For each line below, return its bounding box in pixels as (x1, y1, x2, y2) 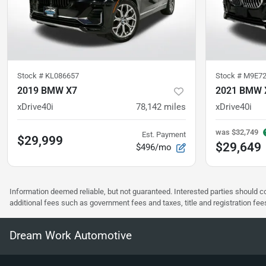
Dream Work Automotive (9, 229, 132, 243)
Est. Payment (142, 130, 186, 140)
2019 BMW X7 (17, 85, 77, 97)
